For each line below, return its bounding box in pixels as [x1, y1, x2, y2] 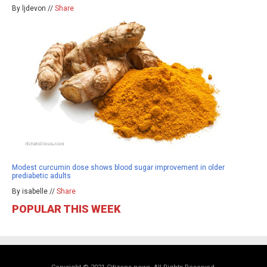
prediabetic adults [12, 172, 71, 181]
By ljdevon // [12, 4, 55, 13]
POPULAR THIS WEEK [12, 203, 120, 216]
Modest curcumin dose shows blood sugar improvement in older [12, 163, 225, 172]
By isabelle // [12, 187, 57, 196]
